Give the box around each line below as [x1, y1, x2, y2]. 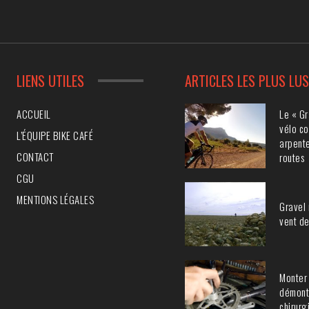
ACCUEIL [17, 106, 51, 121]
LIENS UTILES [17, 70, 84, 91]
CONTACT [17, 148, 54, 164]
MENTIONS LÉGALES [17, 191, 94, 207]
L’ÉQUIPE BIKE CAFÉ [17, 127, 93, 143]
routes [279, 149, 305, 165]
